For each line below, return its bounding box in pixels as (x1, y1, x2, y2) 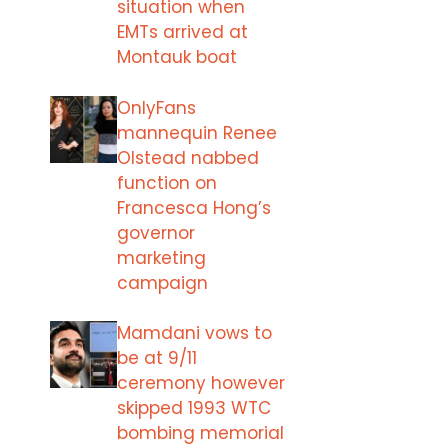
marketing (117, 245, 206, 270)
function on (117, 170, 217, 195)
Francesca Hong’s (117, 195, 271, 220)
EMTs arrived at (117, 20, 248, 44)
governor (117, 220, 195, 245)
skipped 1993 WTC (117, 396, 271, 420)
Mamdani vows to (117, 321, 272, 345)
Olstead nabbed (117, 145, 259, 170)
